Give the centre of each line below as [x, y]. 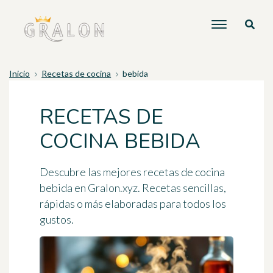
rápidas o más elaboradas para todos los [133, 204]
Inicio [19, 73]
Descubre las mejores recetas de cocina [132, 172]
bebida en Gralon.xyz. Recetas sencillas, [133, 188]
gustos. [57, 219]
